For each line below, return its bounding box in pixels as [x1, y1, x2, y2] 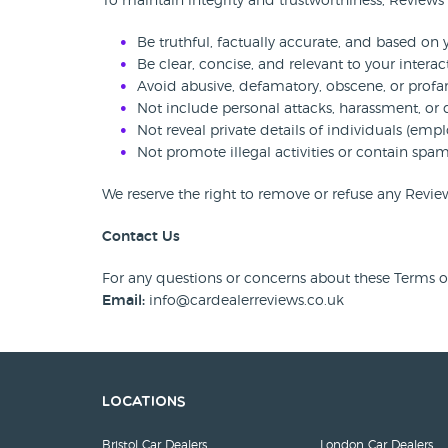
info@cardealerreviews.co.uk [145, 294, 344, 308]
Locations [102, 395, 186, 410]
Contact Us [102, 230, 180, 244]
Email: [102, 294, 145, 308]
